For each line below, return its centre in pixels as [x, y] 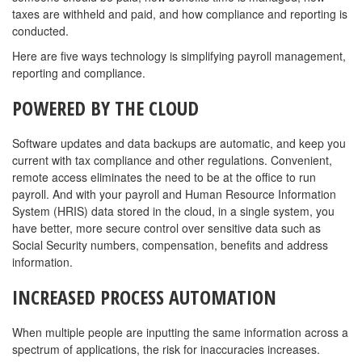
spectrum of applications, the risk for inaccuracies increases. [166, 349]
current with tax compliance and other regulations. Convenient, [172, 160]
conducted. [40, 31]
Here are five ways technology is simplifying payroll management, [179, 56]
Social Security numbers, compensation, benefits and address [170, 245]
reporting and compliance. [79, 73]
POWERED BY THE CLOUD [105, 108]
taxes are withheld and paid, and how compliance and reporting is [180, 14]
